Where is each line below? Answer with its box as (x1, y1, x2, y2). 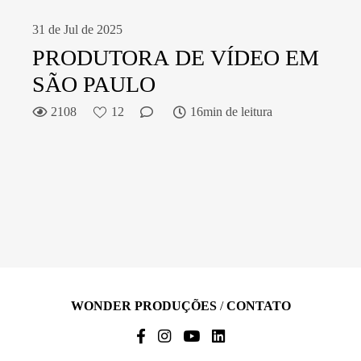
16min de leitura (190, 105, 272, 118)
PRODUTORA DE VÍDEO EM (32, 45, 319, 70)
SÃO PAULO (32, 72, 156, 97)
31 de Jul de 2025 (32, 23, 122, 36)
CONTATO (226, 299, 291, 313)
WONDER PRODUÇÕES (70, 299, 217, 313)
